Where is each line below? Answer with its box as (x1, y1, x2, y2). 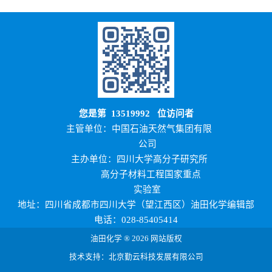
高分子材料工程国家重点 (71, 169, 201, 180)
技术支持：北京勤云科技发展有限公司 (69, 253, 203, 262)
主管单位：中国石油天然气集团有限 (66, 124, 212, 134)
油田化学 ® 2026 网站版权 (90, 234, 182, 243)
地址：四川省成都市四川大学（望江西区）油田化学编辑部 (18, 200, 254, 210)
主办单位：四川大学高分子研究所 (70, 154, 208, 165)
